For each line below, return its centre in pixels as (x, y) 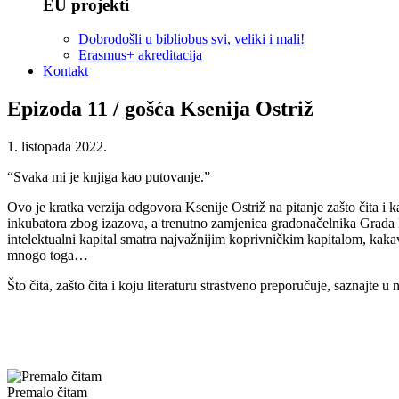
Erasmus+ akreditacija (140, 55)
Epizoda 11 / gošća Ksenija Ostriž (160, 109)
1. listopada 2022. (57, 147)
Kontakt (65, 71)
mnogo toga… (48, 256)
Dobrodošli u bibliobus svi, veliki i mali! (191, 39)
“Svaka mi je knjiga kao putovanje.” (109, 177)
